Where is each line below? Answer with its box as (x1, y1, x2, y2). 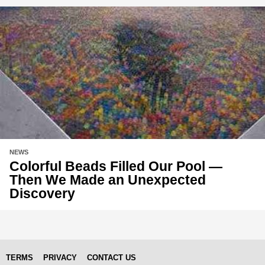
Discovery (9, 185, 75, 201)
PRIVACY (43, 253, 77, 262)
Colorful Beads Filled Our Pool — (9, 158, 222, 174)
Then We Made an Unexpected (9, 172, 206, 188)
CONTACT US (87, 253, 136, 262)
